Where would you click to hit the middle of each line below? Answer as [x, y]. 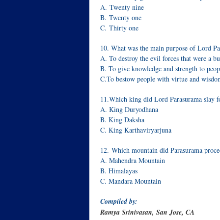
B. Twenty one [121, 17]
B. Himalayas [119, 171]
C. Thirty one [119, 28]
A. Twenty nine [122, 7]
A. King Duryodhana [129, 109]
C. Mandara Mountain [131, 181]
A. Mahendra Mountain [133, 160]
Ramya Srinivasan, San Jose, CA [147, 212]
